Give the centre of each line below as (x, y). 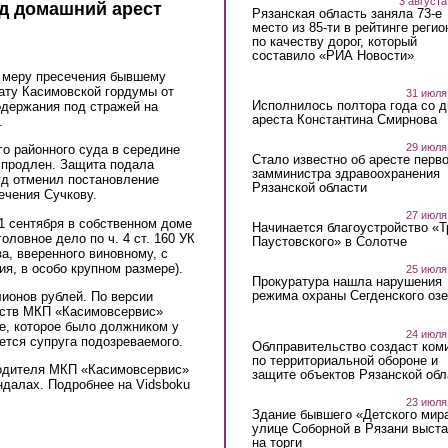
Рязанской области (309, 188)
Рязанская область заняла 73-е (346, 13)
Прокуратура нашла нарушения (346, 282)
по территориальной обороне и (344, 360)
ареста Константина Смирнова (344, 120)
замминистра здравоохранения (345, 174)
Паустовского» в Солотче (329, 242)
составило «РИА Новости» (332, 55)
